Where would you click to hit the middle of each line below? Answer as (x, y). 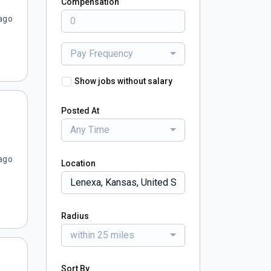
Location (78, 163)
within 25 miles (102, 235)
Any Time (90, 130)
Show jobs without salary (123, 81)
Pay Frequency (102, 54)
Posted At (80, 111)
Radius (75, 216)
